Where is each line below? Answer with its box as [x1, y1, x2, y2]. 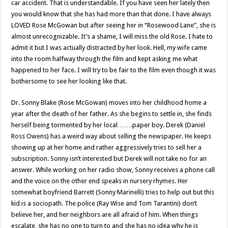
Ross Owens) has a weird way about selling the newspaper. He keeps [11, 132, 212, 140]
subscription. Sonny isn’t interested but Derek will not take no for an [11, 155, 207, 163]
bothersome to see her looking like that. [11, 77, 127, 85]
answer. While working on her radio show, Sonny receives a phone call [11, 166, 215, 174]
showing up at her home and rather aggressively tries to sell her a [11, 144, 202, 152]
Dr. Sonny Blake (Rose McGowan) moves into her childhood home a [11, 99, 207, 107]
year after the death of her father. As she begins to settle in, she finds [11, 110, 212, 118]
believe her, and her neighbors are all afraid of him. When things [11, 211, 198, 219]
